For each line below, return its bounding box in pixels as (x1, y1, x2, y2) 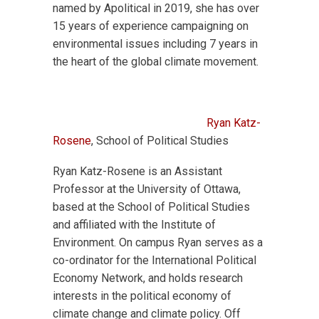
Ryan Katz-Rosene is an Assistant (53, 164, 222, 178)
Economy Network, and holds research (53, 271, 243, 285)
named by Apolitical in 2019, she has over (53, 1, 259, 15)
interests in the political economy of (53, 289, 231, 303)
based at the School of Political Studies (53, 200, 250, 214)
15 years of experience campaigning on (53, 19, 249, 33)
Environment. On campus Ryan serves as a (53, 236, 263, 249)
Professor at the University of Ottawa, (53, 182, 241, 196)
